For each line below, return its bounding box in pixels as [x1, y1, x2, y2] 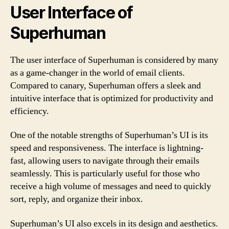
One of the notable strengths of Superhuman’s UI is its [10, 129, 208, 141]
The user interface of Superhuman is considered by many [10, 54, 218, 66]
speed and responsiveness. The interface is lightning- [10, 142, 203, 154]
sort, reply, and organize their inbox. [10, 193, 143, 205]
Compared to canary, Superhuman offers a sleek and [10, 79, 201, 91]
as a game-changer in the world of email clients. [10, 66, 185, 79]
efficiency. [10, 105, 49, 117]
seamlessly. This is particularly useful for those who [10, 168, 200, 179]
